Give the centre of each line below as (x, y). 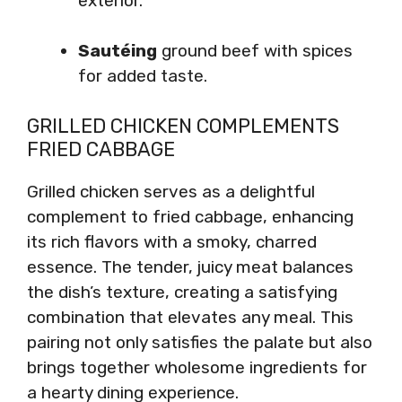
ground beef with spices (255, 51)
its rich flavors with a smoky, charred (172, 241)
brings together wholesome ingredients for (197, 367)
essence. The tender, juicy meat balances (190, 267)
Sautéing (118, 51)
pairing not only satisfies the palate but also (200, 342)
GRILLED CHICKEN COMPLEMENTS (183, 126)
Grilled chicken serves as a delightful (171, 191)
